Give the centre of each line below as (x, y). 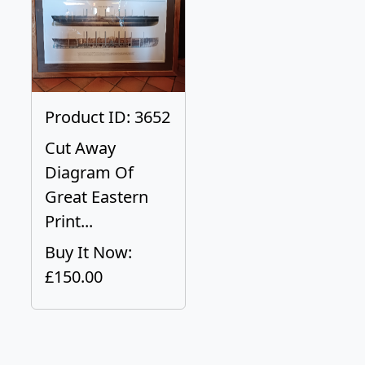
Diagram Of (89, 172)
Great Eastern (97, 197)
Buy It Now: (88, 252)
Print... (69, 221)
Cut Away (80, 148)
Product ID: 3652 (108, 117)
